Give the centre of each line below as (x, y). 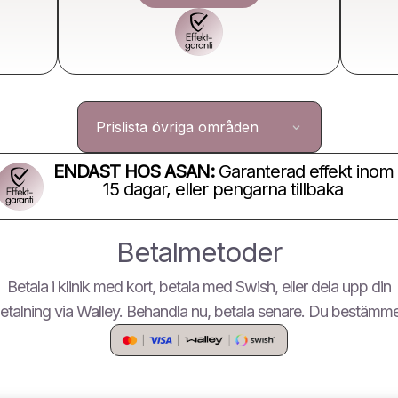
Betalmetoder (199, 251)
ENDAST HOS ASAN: (133, 171)
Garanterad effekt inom (303, 171)
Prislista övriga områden (177, 127)
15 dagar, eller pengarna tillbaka (223, 189)
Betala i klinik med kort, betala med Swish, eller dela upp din (199, 286)
